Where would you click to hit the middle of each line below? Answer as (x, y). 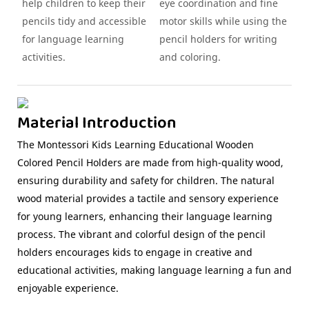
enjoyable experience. (68, 288)
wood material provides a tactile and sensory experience (148, 198)
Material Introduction (97, 123)
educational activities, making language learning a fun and (154, 270)
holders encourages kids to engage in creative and (135, 252)
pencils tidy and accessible (84, 21)
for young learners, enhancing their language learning (145, 216)
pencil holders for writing (218, 39)
